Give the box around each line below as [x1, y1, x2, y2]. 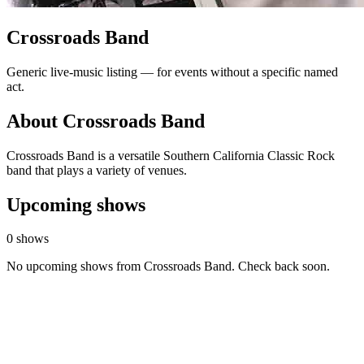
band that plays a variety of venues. [6, 162, 187, 177]
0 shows [6, 232, 49, 246]
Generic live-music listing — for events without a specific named [6, 64, 338, 79]
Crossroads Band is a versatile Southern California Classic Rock [6, 148, 335, 162]
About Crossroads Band [6, 110, 205, 132]
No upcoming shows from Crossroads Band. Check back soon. [6, 259, 330, 274]
